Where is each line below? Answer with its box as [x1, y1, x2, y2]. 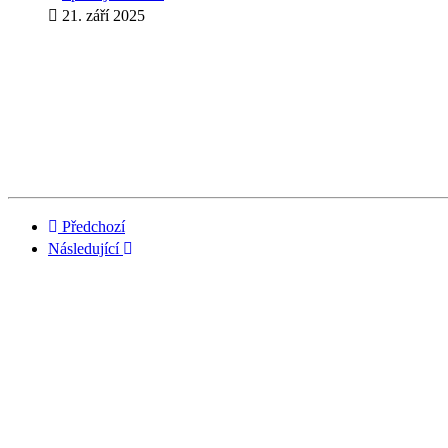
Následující [48, 240, 119, 258]
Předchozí [62, 218, 125, 236]
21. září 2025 [62, 7, 145, 25]
